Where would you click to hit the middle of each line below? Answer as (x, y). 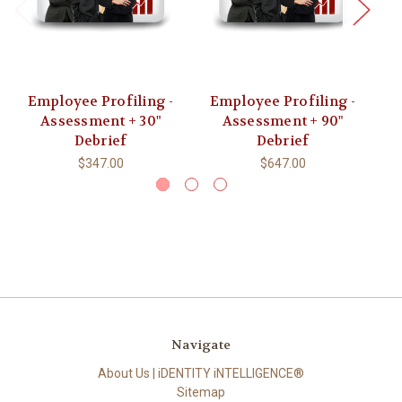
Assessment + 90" (283, 122)
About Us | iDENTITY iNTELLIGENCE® (201, 374)
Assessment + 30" (100, 122)
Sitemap (201, 393)
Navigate (201, 345)
